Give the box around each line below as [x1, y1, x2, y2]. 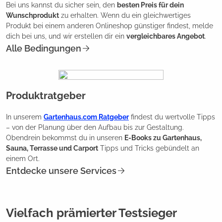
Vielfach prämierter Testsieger [6, 205, 177, 220]
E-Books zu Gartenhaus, [124, 133, 202, 142]
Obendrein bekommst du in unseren [6, 133, 124, 142]
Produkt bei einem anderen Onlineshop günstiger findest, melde [6, 21, 213, 30]
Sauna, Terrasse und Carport [6, 144, 98, 152]
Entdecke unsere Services [6, 165, 116, 176]
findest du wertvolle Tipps [129, 112, 215, 121]
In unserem [6, 112, 44, 121]
